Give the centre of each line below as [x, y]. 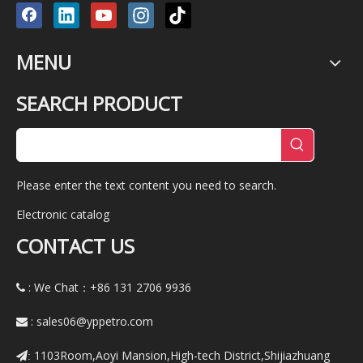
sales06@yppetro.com [95, 322]
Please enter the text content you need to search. [146, 186]
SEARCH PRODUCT [99, 104]
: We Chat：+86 [71, 288]
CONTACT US [75, 246]
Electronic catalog [63, 215]
